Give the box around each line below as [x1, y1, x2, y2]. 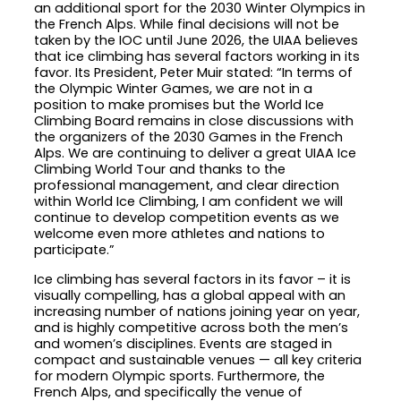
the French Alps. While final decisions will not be [34, 15, 340, 34]
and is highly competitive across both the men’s [34, 319, 349, 337]
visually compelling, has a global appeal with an [34, 286, 346, 304]
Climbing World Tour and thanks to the [34, 160, 286, 179]
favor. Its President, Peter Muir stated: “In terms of [34, 64, 354, 82]
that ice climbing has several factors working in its [34, 47, 361, 66]
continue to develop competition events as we [34, 209, 340, 227]
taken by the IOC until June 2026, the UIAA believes [34, 31, 359, 50]
